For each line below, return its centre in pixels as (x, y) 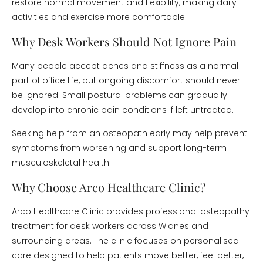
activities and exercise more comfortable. (99, 17)
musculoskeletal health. (61, 163)
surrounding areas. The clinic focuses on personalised (125, 241)
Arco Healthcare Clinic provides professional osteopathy (131, 211)
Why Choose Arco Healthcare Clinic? (109, 187)
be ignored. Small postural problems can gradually (119, 95)
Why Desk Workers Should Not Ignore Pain (124, 41)
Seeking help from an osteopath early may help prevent (129, 133)
